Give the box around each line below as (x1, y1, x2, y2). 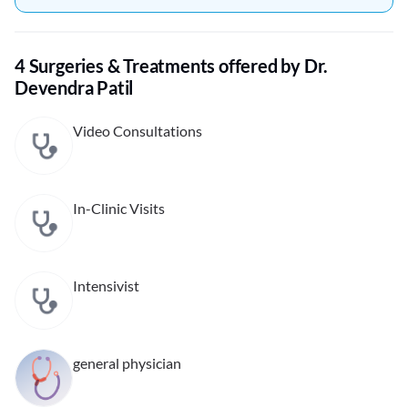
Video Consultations (73, 122, 202, 140)
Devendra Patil (15, 76, 134, 99)
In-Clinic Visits (73, 199, 165, 218)
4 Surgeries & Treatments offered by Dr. (15, 55, 329, 77)
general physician (73, 354, 181, 372)
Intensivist (73, 277, 139, 295)
